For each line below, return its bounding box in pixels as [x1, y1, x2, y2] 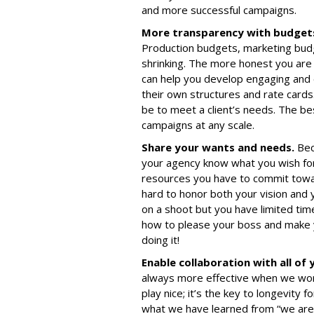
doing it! [142, 233, 182, 247]
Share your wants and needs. [142, 140, 297, 154]
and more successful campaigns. [142, 3, 299, 17]
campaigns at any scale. [142, 118, 254, 132]
